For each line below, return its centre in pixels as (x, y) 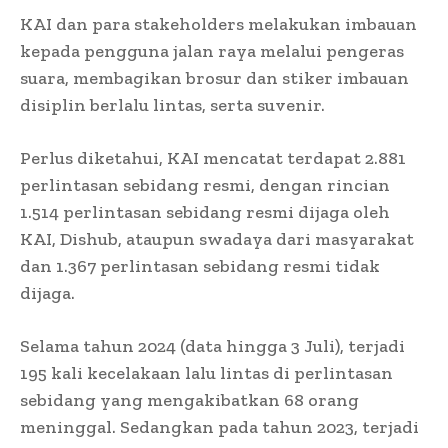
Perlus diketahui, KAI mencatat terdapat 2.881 (213, 157)
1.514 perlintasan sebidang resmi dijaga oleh (205, 211)
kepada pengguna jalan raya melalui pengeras (212, 50)
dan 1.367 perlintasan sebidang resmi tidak (200, 265)
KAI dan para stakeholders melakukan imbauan (218, 23)
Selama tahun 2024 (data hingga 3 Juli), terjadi (212, 345)
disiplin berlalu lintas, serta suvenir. (172, 104)
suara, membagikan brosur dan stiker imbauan (214, 77)
